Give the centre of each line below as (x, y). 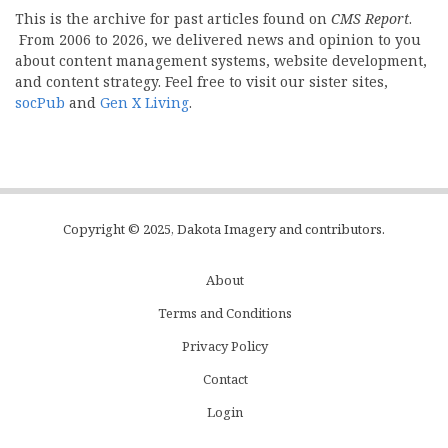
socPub (40, 103)
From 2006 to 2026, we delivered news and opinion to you (218, 40)
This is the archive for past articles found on (173, 19)
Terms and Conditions (225, 313)
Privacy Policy (225, 346)
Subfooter (82, 300)
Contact (225, 379)
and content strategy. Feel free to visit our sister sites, (201, 82)
